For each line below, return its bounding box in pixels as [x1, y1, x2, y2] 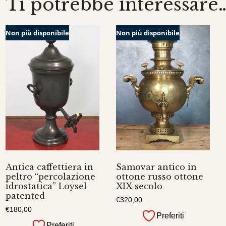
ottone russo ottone [116, 172, 203, 182]
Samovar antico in [116, 162, 197, 173]
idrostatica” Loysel [6, 181, 87, 192]
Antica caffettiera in [6, 162, 94, 173]
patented [6, 191, 45, 201]
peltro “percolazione [6, 172, 96, 182]
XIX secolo [116, 181, 162, 192]
